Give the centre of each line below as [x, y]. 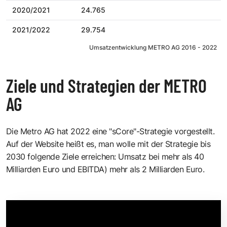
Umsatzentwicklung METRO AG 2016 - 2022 [153, 47]
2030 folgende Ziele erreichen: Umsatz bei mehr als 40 [105, 156]
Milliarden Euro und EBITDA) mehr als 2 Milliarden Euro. [105, 169]
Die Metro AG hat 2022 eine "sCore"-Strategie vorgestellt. [110, 131]
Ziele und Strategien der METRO [106, 85]
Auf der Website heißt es [50, 144]
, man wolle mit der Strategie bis [153, 144]
